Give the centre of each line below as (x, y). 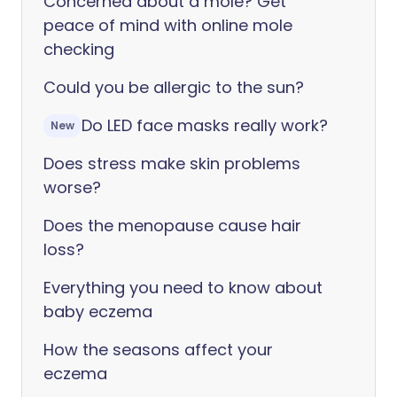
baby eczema (98, 311)
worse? (72, 187)
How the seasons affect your (158, 350)
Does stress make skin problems (172, 163)
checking (79, 49)
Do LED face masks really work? (205, 125)
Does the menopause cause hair (172, 226)
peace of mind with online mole (168, 25)
